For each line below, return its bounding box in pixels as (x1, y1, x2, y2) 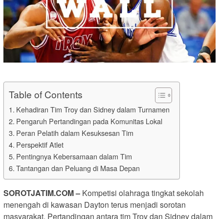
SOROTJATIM (3, 187, 54, 199)
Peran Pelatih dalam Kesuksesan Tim (16, 128, 133, 138)
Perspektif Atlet (16, 139, 64, 150)
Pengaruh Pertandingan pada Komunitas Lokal (16, 116, 162, 127)
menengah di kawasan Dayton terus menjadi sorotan (3, 199, 186, 211)
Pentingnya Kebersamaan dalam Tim (16, 151, 132, 162)
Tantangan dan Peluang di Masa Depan (16, 163, 140, 174)
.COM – (54, 187, 82, 199)
